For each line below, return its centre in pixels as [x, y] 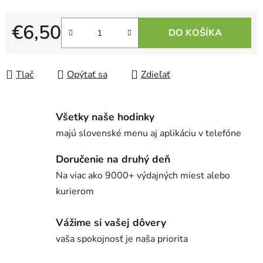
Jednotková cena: [47, 51]
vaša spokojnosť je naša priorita [122, 239]
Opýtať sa [87, 75]
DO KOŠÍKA [195, 33]
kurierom [75, 192]
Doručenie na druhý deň [113, 159]
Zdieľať [156, 75]
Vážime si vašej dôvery [111, 222]
